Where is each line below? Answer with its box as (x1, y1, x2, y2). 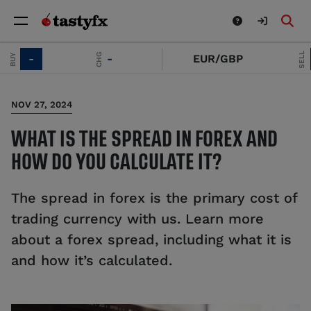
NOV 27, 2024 (11, 99, 72, 110)
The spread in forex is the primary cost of (11, 189, 297, 206)
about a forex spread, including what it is (11, 230, 292, 248)
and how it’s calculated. (11, 251, 172, 269)
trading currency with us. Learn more (11, 210, 264, 227)
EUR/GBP (158, 52, 208, 65)
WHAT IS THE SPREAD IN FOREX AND (11, 130, 278, 148)
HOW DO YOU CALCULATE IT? (11, 153, 221, 171)
